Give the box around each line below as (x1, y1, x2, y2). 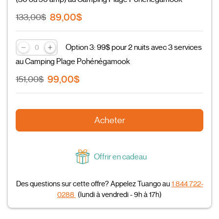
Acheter (94, 115, 125, 126)
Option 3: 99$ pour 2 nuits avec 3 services (66, 42, 202, 52)
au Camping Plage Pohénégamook (16, 57, 130, 67)
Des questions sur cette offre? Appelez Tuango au (16, 179, 172, 189)
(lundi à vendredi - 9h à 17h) (78, 190, 162, 199)
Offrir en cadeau (93, 152, 147, 162)
